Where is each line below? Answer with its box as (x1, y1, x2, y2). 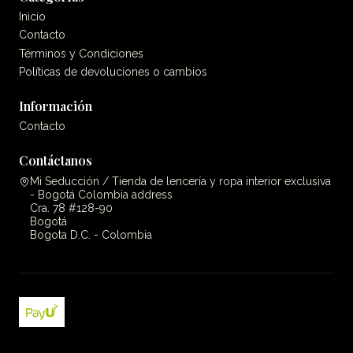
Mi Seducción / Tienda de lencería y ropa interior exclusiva (30, 174, 331, 188)
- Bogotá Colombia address (30, 188, 173, 201)
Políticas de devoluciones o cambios (19, 65, 207, 78)
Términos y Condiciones (19, 46, 143, 60)
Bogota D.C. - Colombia (30, 228, 152, 241)
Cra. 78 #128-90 (30, 201, 113, 214)
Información (19, 98, 92, 115)
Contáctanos (19, 152, 92, 169)
